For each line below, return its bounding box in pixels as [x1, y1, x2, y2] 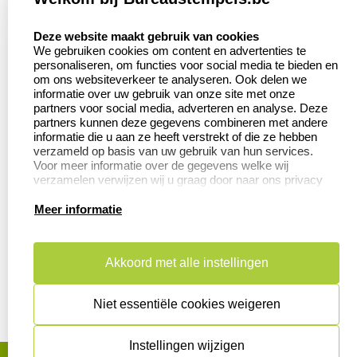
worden [194, 69, 245, 85]
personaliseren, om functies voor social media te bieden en [33, 58, 338, 72]
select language [33, 21, 129, 34]
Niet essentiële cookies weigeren [92, 297, 280, 311]
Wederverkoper [194, 54, 300, 70]
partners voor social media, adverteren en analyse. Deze [33, 101, 328, 115]
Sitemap [19, 312, 75, 328]
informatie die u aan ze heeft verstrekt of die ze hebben [33, 130, 317, 143]
